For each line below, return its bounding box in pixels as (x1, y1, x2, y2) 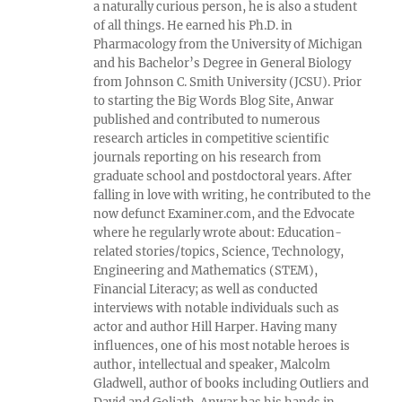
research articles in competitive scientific (93, 130, 330, 146)
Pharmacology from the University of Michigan (93, 36, 363, 52)
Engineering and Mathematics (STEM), (93, 262, 319, 278)
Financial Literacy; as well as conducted (93, 281, 319, 297)
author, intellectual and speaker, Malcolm (93, 356, 331, 372)
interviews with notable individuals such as (93, 300, 340, 316)
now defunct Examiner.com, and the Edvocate (93, 205, 355, 222)
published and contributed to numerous (93, 111, 321, 127)
